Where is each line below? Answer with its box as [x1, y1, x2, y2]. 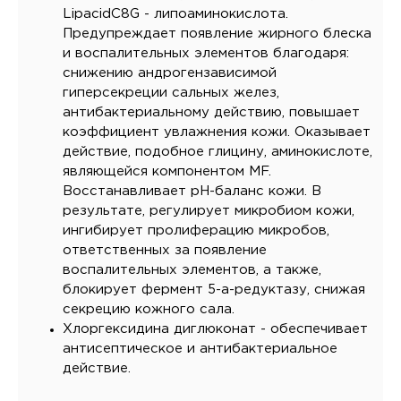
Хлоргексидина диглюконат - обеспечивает [63, 323, 368, 335]
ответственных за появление [63, 244, 267, 256]
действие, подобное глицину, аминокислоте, [63, 146, 372, 158]
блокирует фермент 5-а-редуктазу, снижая [63, 284, 365, 295]
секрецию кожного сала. [63, 303, 235, 315]
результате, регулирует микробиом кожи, [63, 205, 354, 217]
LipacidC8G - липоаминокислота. [63, 8, 288, 20]
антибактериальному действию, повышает [63, 107, 360, 118]
